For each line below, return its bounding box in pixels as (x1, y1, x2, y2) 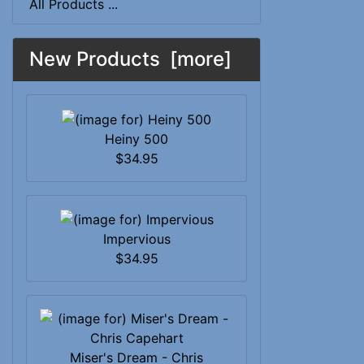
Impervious (102, 231, 171, 248)
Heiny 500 (105, 130, 168, 147)
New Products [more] (29, 47, 232, 71)
